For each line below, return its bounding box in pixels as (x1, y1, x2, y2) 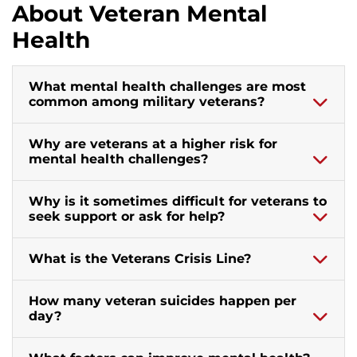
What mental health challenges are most (29, 78, 306, 94)
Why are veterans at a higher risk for (29, 135, 277, 151)
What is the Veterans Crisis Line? (29, 250, 251, 266)
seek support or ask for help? (29, 208, 225, 224)
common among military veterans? (29, 93, 265, 109)
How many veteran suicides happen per (29, 292, 296, 308)
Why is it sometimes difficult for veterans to (29, 193, 327, 209)
